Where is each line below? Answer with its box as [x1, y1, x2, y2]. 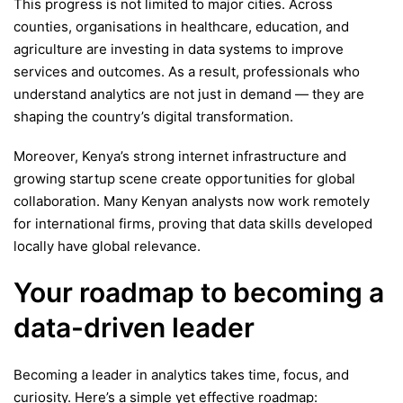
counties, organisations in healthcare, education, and [13, 17, 349, 35]
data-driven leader [13, 311, 255, 345]
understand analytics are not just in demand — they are [13, 85, 364, 103]
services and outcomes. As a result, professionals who [13, 62, 360, 80]
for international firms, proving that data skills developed [13, 215, 372, 233]
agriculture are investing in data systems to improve [13, 40, 344, 58]
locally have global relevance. [13, 237, 201, 255]
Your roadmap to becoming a [13, 276, 384, 309]
